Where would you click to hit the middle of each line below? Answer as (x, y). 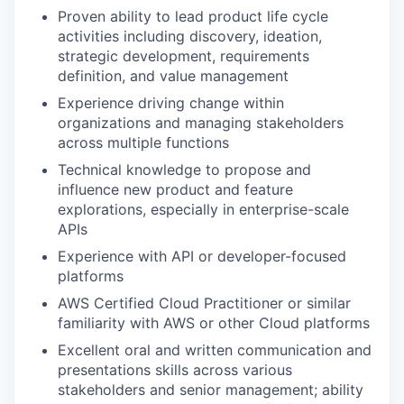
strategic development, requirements (184, 55)
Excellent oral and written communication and (215, 349)
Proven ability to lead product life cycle (193, 16)
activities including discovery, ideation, (190, 36)
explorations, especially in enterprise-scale (203, 209)
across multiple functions (143, 142)
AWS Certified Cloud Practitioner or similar (204, 303)
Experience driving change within (171, 102)
